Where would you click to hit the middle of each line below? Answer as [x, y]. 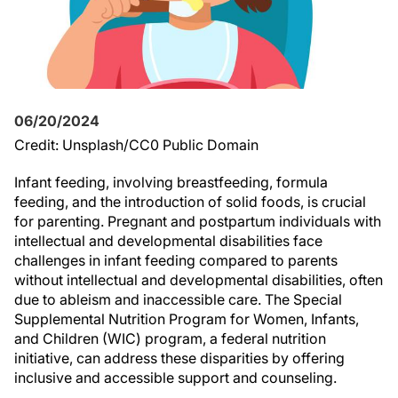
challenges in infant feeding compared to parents [176, 260]
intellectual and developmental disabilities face [168, 241]
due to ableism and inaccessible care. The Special [178, 299]
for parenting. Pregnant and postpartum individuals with [198, 221]
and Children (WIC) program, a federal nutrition [170, 338]
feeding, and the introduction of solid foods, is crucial [190, 202]
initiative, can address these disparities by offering [179, 358]
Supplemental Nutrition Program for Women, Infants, [187, 319]
